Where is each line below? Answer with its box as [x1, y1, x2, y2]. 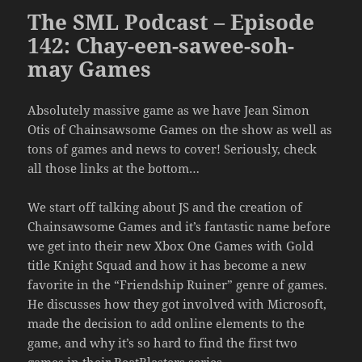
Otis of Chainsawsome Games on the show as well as [27, 120, 333, 137]
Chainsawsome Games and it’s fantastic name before [27, 217, 331, 234]
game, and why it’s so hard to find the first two [27, 334, 298, 351]
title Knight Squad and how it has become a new [27, 256, 307, 273]
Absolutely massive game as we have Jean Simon [27, 101, 310, 118]
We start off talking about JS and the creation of [27, 198, 303, 215]
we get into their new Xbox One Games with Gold [27, 237, 314, 254]
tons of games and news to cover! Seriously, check [27, 140, 318, 157]
